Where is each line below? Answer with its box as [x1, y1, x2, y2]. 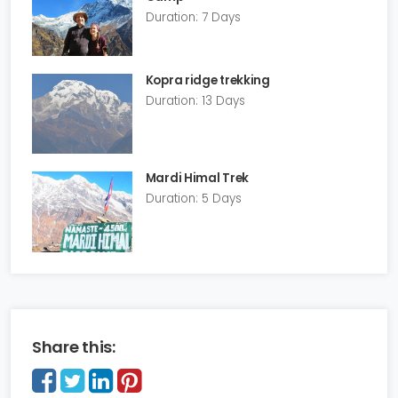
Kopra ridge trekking [145, 72, 270, 90]
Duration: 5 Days [145, 190, 242, 208]
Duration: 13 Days [145, 92, 245, 110]
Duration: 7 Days [145, 8, 241, 26]
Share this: [32, 335, 115, 358]
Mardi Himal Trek [145, 170, 249, 187]
